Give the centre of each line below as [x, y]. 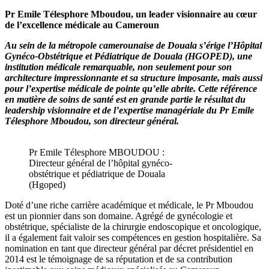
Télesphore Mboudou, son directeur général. [92, 121]
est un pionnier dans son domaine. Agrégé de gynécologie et [119, 216]
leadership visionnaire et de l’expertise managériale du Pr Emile [129, 110]
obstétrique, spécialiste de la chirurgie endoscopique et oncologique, [133, 226]
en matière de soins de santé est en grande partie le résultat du [125, 99]
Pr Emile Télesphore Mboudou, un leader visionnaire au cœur [131, 14]
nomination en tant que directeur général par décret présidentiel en [129, 248]
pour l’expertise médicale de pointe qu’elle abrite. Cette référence [131, 88]
